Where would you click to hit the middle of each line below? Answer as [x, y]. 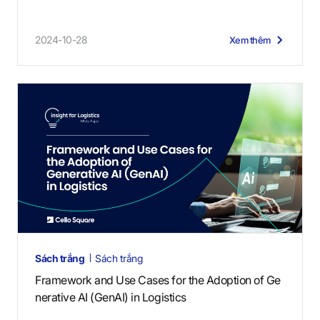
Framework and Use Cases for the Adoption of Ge [158, 280]
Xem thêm [250, 40]
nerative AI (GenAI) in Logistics [111, 297]
